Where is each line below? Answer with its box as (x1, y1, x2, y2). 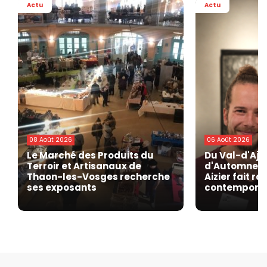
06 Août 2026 (206, 135, 250, 145)
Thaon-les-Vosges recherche (27, 170, 170, 184)
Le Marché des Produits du (27, 149, 154, 162)
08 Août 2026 (29, 135, 72, 145)
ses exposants (27, 181, 97, 194)
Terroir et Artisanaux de (27, 160, 141, 173)
